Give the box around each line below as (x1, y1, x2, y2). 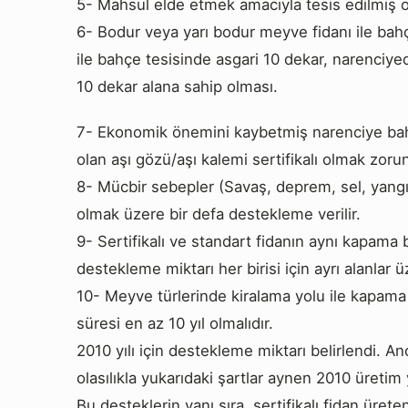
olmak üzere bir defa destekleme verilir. (76, 204, 361, 223)
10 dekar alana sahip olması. (76, 76, 278, 96)
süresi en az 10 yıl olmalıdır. (76, 313, 273, 332)
